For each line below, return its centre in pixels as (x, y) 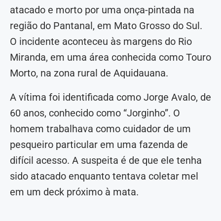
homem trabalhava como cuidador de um (100, 129)
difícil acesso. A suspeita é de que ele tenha (106, 161)
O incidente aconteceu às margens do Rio (101, 42)
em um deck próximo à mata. (74, 192)
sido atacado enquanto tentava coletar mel (104, 176)
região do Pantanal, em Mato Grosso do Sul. (106, 26)
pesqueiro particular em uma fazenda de (99, 145)
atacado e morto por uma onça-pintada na (102, 10)
